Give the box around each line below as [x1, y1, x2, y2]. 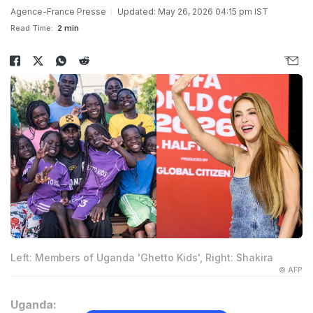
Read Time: [10, 23, 53, 33]
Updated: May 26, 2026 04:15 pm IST [117, 6, 268, 17]
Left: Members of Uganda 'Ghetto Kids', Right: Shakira [10, 252, 273, 264]
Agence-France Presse [10, 6, 106, 17]
